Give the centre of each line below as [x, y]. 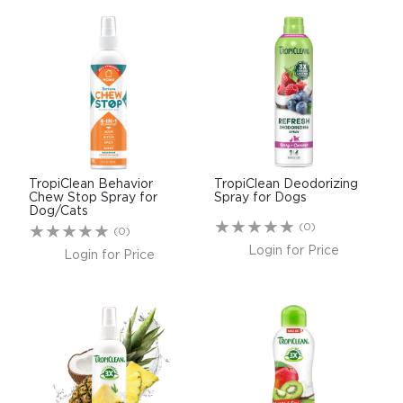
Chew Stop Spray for [94, 197]
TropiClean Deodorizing [287, 184]
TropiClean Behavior [91, 184]
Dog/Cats [59, 211]
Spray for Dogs [261, 197]
